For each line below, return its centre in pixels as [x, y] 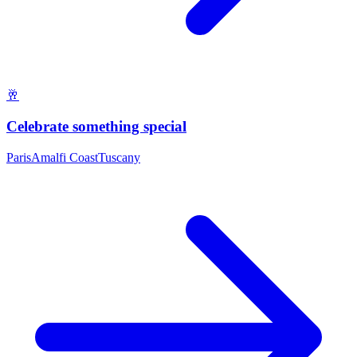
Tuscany [119, 157]
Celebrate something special [96, 127]
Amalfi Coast [65, 157]
